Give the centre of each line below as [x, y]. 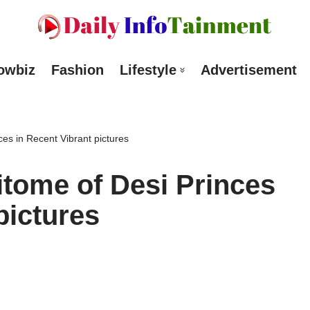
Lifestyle [148, 70]
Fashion [77, 70]
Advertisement [248, 70]
